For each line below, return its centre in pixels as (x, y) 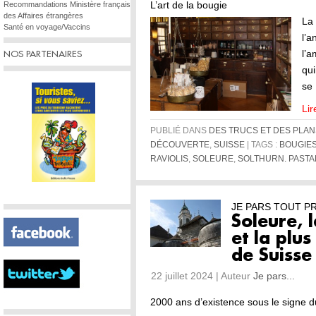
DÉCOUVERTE (180, 145)
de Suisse (272, 256)
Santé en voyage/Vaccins (47, 27)
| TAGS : (262, 145)
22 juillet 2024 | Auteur (202, 276)
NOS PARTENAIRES (43, 54)
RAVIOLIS (169, 159)
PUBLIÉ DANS (180, 130)
